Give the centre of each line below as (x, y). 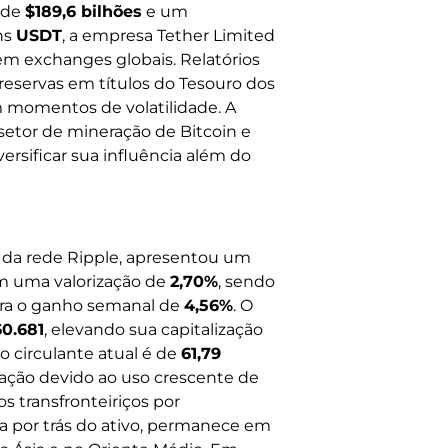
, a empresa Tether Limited (168, 35)
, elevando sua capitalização (153, 329)
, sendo (246, 281)
